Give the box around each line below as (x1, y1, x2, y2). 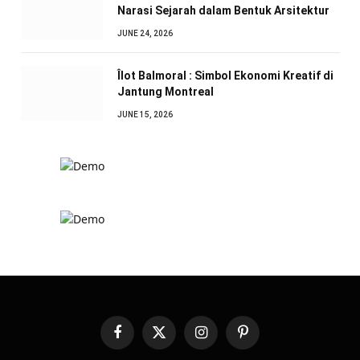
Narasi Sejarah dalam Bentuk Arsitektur (117, 3, 329, 17)
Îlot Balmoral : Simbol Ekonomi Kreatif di (117, 68, 333, 82)
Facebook (116, 331, 163, 346)
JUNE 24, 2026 (117, 28, 173, 38)
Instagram (199, 331, 250, 346)
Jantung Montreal (117, 84, 214, 98)
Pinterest (241, 331, 285, 346)
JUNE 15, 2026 (117, 109, 173, 119)
